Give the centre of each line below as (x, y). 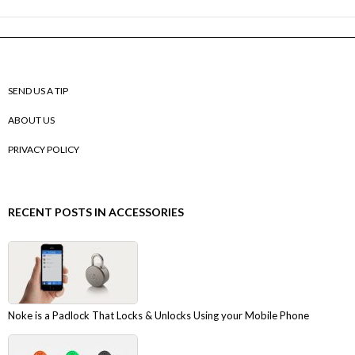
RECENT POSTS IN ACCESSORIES (96, 212)
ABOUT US (31, 120)
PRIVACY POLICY (44, 149)
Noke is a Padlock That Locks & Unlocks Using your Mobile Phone (158, 315)
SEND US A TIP (38, 90)
